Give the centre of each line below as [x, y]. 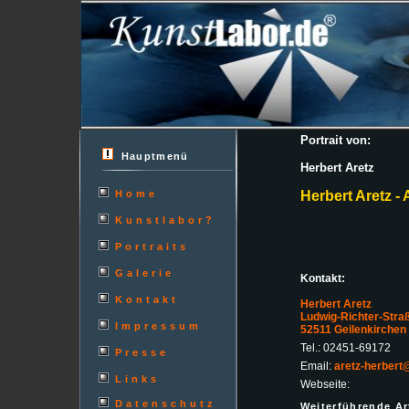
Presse [142, 352]
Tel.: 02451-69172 [345, 348]
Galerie [144, 273]
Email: [317, 366]
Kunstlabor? [165, 220]
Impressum [158, 326]
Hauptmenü [151, 156]
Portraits [152, 246]
